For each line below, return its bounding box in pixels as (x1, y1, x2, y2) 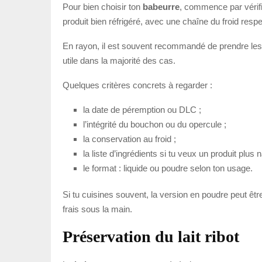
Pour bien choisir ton (63, 1, 143, 12)
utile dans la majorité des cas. (63, 55, 175, 65)
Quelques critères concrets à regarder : (63, 80, 212, 90)
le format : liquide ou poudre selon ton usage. (83, 163, 253, 173)
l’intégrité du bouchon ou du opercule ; (83, 119, 226, 129)
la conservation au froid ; (83, 133, 176, 144)
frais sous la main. (63, 204, 132, 214)
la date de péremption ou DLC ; (83, 104, 201, 115)
